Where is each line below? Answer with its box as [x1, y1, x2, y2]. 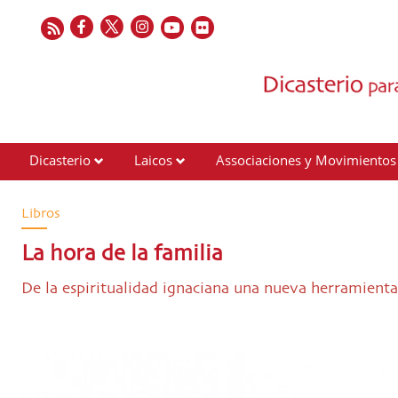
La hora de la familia [21, 243, 223, 266]
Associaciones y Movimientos [216, 151, 396, 169]
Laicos [134, 151, 172, 169]
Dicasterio [29, 151, 91, 169]
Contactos [29, 185, 90, 203]
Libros [21, 207, 60, 221]
